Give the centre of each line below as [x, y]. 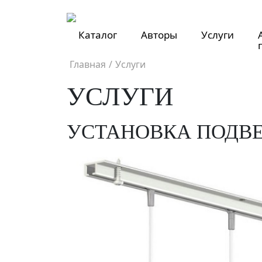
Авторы [159, 35]
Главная [88, 64]
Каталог [98, 35]
